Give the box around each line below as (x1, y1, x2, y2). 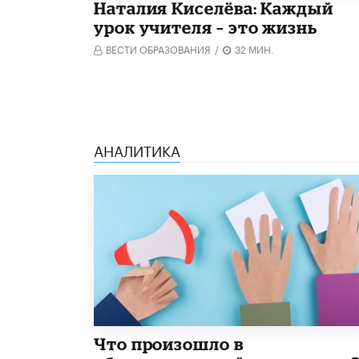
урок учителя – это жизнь (94, 17, 317, 37)
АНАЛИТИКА (94, 137, 180, 160)
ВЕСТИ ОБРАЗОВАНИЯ (106, 40, 211, 56)
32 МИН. (235, 40, 274, 56)
